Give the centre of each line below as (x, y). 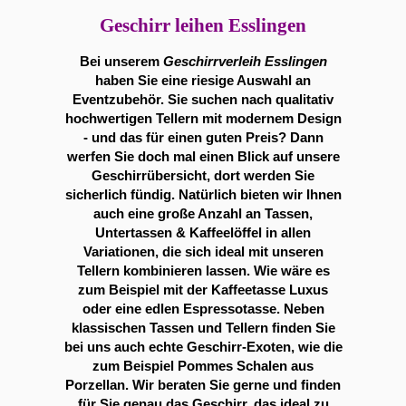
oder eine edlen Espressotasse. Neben (203, 309)
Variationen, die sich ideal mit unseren (203, 252)
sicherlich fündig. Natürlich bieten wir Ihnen (203, 195)
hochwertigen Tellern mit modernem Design (203, 119)
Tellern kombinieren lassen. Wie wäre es (203, 271)
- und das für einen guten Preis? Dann (203, 138)
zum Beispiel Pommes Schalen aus (203, 367)
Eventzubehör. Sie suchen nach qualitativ (203, 100)
